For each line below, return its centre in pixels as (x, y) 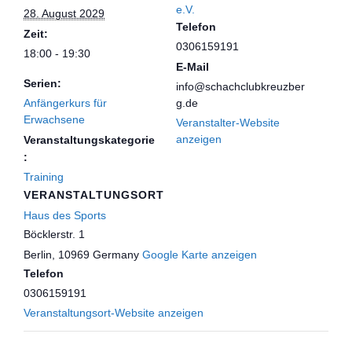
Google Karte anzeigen (200, 254)
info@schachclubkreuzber (240, 86)
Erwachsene (54, 119)
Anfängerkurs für (65, 103)
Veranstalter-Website (228, 122)
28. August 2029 (64, 13)
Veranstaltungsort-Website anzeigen (114, 312)
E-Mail (192, 66)
